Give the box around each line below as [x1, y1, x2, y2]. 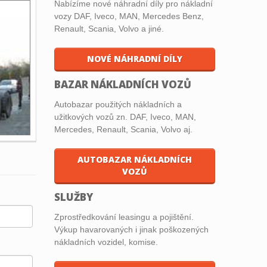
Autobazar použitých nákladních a [54, 99, 182, 109]
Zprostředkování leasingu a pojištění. [54, 212, 194, 222]
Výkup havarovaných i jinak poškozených [54, 224, 209, 234]
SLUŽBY [54, 190, 93, 204]
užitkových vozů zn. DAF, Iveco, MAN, [54, 111, 196, 122]
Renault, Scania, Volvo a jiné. [54, 24, 164, 34]
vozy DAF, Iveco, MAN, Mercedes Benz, [54, 11, 204, 21]
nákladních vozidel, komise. [54, 237, 158, 247]
